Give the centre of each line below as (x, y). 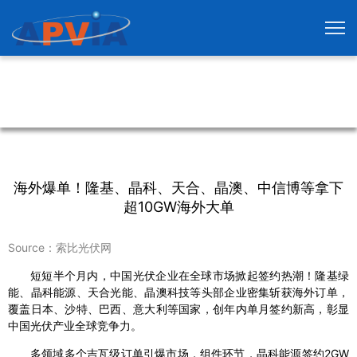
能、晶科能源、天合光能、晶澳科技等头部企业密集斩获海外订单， (178, 292)
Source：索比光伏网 (60, 248)
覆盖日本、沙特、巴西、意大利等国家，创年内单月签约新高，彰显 (178, 309)
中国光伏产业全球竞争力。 (75, 326)
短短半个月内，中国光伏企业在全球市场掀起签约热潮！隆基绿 (190, 276)
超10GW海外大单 (178, 207)
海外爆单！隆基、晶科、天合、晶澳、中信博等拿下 (178, 188)
